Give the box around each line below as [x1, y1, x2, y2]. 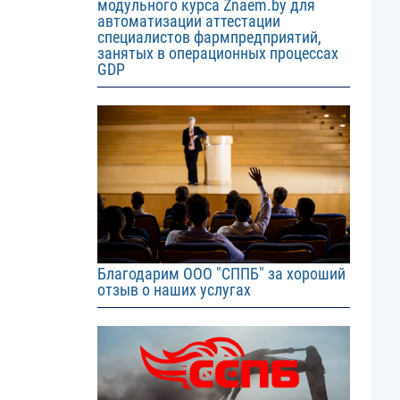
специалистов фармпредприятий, [96, 28, 321, 47]
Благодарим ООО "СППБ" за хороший [96, 264, 346, 284]
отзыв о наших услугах [96, 280, 251, 300]
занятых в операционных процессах [96, 44, 338, 63]
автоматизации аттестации [96, 12, 280, 31]
